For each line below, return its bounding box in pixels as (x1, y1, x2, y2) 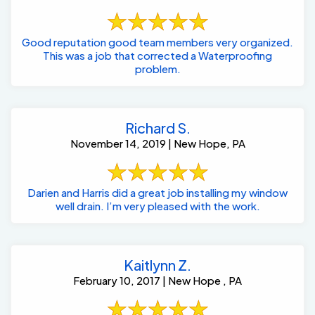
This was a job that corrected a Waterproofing (43, 49, 272, 63)
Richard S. (124, 119, 191, 137)
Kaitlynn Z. (124, 256, 191, 274)
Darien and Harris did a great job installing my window (27, 186, 130, 200)
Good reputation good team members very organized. (22, 35, 293, 49)
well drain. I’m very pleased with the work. (55, 199, 260, 213)
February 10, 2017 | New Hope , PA (73, 274, 242, 288)
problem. (134, 62, 181, 76)
